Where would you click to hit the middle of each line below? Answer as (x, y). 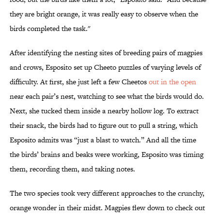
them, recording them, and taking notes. (72, 169)
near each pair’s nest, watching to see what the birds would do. (107, 96)
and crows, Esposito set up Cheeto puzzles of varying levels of (105, 67)
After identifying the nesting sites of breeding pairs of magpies (106, 53)
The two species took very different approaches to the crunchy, (107, 193)
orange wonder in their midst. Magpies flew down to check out (107, 208)
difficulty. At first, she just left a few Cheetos (79, 82)
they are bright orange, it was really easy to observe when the (104, 14)
